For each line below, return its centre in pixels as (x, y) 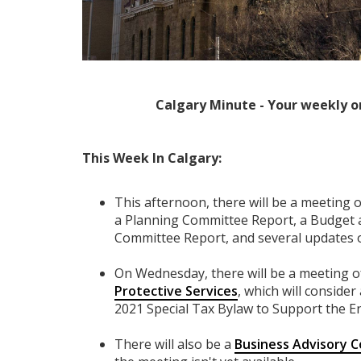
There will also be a (174, 344)
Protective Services (176, 291)
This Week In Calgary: (152, 158)
